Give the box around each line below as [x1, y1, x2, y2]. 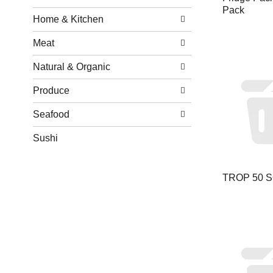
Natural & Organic [32, 62, 110, 72]
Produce [32, 85, 69, 96]
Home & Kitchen [32, 14, 104, 24]
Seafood [32, 109, 69, 119]
